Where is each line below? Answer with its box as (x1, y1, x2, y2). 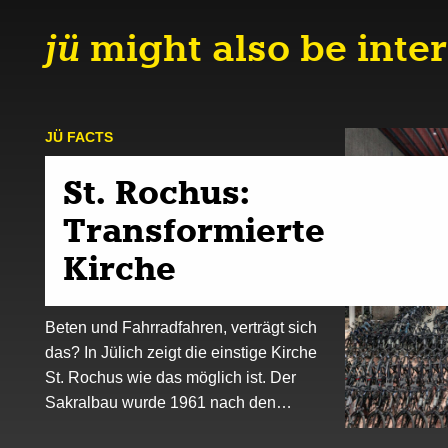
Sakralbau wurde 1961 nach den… (45, 393, 292, 412)
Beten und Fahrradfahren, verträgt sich (45, 318, 317, 337)
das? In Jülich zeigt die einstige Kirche (45, 343, 317, 362)
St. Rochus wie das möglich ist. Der (45, 368, 296, 387)
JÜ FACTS (45, 129, 113, 146)
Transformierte (63, 210, 325, 253)
